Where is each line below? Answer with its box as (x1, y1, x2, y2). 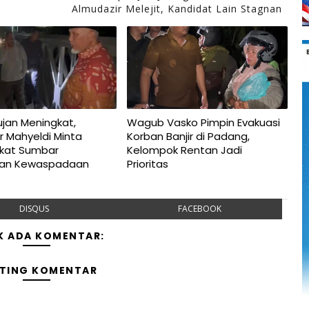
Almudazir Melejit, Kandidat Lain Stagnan (71, 1, 282, 15)
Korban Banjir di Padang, (126, 128, 250, 143)
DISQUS (19, 202, 49, 215)
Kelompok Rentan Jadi (126, 142, 242, 157)
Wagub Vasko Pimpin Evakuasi (126, 114, 280, 130)
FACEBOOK (177, 202, 221, 215)
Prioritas (126, 156, 168, 171)
